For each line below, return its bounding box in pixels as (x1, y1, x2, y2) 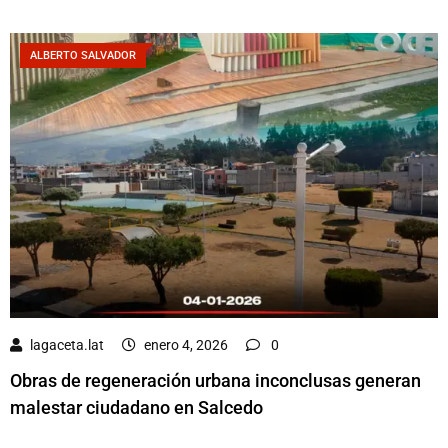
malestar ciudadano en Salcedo (10, 397, 263, 419)
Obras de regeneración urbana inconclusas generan (10, 370, 421, 392)
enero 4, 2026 (144, 337, 228, 354)
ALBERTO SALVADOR (30, 48, 136, 62)
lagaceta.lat (30, 337, 104, 354)
